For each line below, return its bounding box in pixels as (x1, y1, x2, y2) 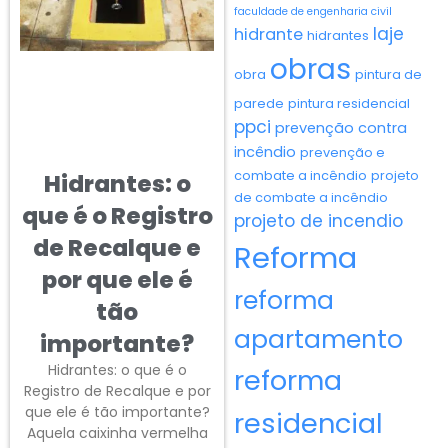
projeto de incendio (234, 208, 403, 233)
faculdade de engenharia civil (234, 3, 392, 19)
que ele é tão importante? (24, 401, 210, 422)
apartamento (234, 321, 403, 357)
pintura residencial (288, 94, 410, 112)
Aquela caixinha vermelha (26, 422, 208, 443)
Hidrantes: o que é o (47, 359, 187, 380)
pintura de (355, 65, 422, 83)
